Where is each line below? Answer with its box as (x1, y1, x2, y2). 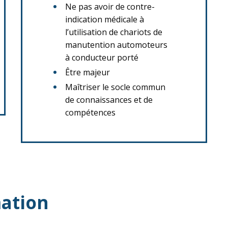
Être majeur (65, 67, 110, 78)
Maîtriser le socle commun (65, 81, 165, 93)
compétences (65, 107, 116, 118)
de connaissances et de (65, 94, 153, 105)
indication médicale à (65, 14, 144, 25)
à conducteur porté (65, 52, 138, 63)
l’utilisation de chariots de (65, 26, 162, 38)
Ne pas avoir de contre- (65, 1, 155, 12)
